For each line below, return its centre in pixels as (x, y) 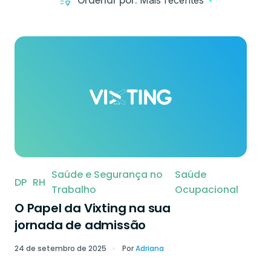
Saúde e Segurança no (107, 175)
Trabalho (74, 190)
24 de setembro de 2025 (60, 248)
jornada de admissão (80, 225)
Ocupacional (206, 190)
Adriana (150, 248)
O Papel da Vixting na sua (93, 208)
